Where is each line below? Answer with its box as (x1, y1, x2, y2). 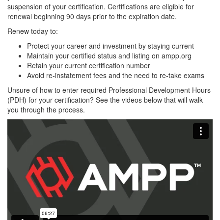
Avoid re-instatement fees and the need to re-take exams (27, 70, 204, 81)
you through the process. (7, 105, 85, 115)
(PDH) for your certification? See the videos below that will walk (7, 95, 203, 105)
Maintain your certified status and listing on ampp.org (27, 51, 192, 61)
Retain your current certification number (27, 60, 150, 71)
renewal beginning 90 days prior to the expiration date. (7, 11, 177, 22)
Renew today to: (7, 26, 58, 36)
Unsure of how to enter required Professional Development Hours (7, 85, 211, 95)
